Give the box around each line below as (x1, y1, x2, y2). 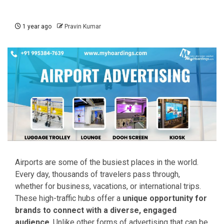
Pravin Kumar (64, 23, 101, 30)
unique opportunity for (122, 193, 207, 203)
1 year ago (21, 23, 51, 30)
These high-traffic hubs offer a (15, 193, 122, 203)
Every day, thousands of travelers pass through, (15, 169, 180, 179)
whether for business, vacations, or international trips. (15, 181, 201, 191)
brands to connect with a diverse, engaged (15, 205, 176, 215)
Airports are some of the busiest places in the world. (15, 157, 198, 167)
